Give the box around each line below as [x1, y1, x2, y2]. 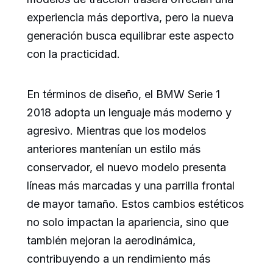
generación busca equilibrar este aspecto [27, 29, 234, 43]
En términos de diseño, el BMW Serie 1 [27, 88, 220, 101]
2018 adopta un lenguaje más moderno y [27, 106, 232, 119]
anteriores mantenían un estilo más [27, 143, 200, 156]
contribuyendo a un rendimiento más [27, 252, 210, 266]
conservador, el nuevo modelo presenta [27, 161, 226, 174]
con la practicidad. [27, 48, 120, 61]
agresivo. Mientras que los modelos [27, 124, 206, 138]
